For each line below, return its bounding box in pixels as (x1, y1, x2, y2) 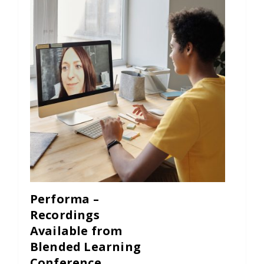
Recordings (29, 207, 100, 223)
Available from (29, 223, 123, 239)
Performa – (29, 191, 99, 207)
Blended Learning (29, 239, 141, 255)
